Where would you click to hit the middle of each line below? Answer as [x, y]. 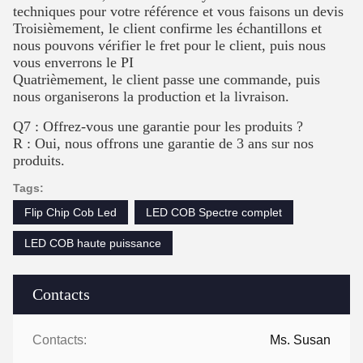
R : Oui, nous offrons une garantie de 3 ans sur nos [163, 143]
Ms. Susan [300, 340]
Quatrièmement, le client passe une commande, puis [167, 79]
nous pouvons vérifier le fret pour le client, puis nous [169, 45]
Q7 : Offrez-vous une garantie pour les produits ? [158, 126]
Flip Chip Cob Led [70, 212]
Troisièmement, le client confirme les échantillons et [167, 28]
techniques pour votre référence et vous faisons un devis [178, 11]
